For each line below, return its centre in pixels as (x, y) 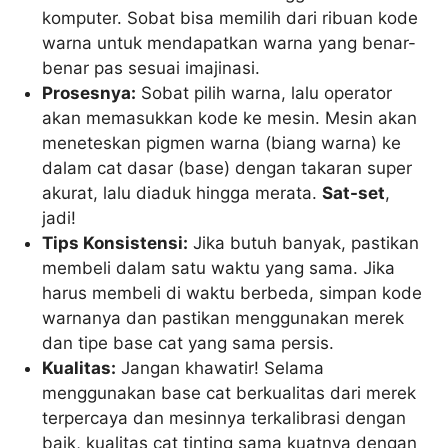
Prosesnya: (89, 93)
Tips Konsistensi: (115, 243)
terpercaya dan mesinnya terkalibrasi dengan (224, 418)
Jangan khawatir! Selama (220, 368)
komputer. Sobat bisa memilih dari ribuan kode (230, 18)
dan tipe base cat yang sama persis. (188, 343)
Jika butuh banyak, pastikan (304, 243)
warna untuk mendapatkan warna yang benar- (229, 43)
